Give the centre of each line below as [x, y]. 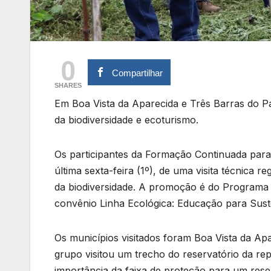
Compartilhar [138, 73]
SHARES [68, 86]
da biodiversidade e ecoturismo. [126, 120]
